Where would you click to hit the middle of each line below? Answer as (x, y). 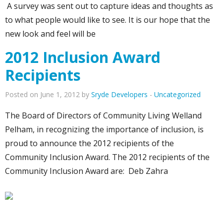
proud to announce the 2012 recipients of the (89, 143)
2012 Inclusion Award (83, 57)
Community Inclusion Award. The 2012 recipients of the (107, 157)
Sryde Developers (119, 95)
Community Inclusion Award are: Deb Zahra (86, 171)
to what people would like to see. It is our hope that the (108, 20)
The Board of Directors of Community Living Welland (103, 116)
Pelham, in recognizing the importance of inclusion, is (104, 130)
